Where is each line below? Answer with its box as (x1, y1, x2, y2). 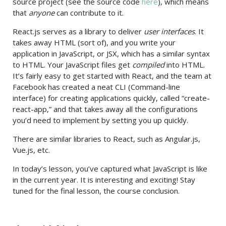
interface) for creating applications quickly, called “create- (13, 93, 210, 103)
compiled (132, 60, 164, 70)
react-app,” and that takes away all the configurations (13, 104, 198, 114)
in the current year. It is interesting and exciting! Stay (13, 175, 195, 185)
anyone (29, 8, 54, 18)
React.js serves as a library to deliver (13, 26, 144, 36)
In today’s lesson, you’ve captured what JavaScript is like (13, 163, 207, 174)
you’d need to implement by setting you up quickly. (13, 115, 188, 125)
